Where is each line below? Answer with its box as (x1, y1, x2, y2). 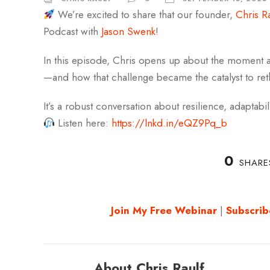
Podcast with (43, 24, 101, 39)
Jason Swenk (101, 24, 155, 39)
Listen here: (55, 116, 112, 130)
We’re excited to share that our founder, (55, 7, 236, 22)
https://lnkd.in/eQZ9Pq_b (111, 116, 228, 130)
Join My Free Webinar (111, 203, 217, 218)
